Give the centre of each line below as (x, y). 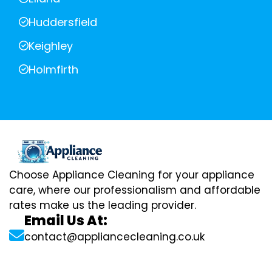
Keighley (51, 46)
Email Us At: (66, 221)
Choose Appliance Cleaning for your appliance (132, 175)
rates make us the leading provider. (103, 206)
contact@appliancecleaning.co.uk (114, 237)
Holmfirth (53, 69)
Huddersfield (63, 22)
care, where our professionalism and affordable (135, 190)
